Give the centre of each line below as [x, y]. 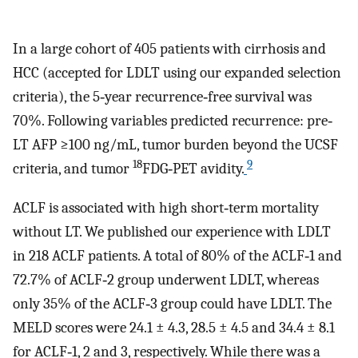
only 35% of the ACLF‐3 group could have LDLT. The [172, 304]
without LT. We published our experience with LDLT [172, 232]
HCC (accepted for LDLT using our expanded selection [177, 73]
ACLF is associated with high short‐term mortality [166, 208]
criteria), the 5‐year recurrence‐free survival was [162, 97]
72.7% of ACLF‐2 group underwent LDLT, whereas [166, 280]
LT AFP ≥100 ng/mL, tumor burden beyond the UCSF [175, 145]
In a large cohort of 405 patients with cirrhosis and [169, 49]
